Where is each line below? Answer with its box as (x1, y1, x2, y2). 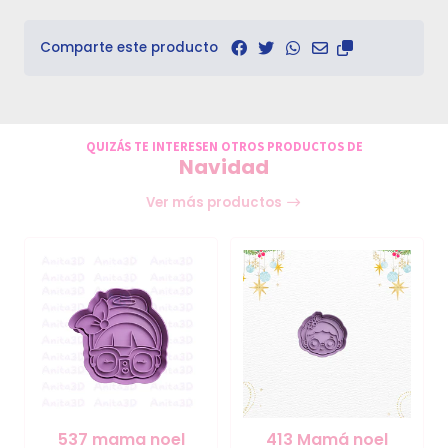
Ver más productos (146, 193, 286, 213)
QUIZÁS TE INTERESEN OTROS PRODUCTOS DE (85, 137, 363, 154)
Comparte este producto (40, 38, 218, 58)
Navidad (179, 153, 269, 182)
